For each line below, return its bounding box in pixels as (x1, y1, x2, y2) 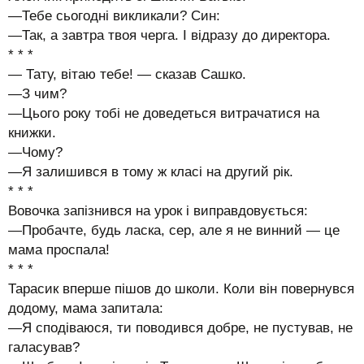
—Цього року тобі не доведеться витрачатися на (8, 105, 319, 121)
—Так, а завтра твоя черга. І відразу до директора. (8, 27, 331, 43)
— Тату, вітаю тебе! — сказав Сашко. (8, 66, 246, 82)
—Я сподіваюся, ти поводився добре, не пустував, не (8, 319, 353, 336)
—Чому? (8, 144, 63, 160)
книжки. (8, 124, 56, 141)
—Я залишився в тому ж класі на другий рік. (8, 163, 293, 180)
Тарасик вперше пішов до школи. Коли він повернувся (8, 280, 354, 297)
